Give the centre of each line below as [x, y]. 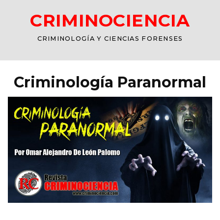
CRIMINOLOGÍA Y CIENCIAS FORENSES [110, 39]
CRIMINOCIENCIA [110, 20]
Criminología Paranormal [110, 82]
